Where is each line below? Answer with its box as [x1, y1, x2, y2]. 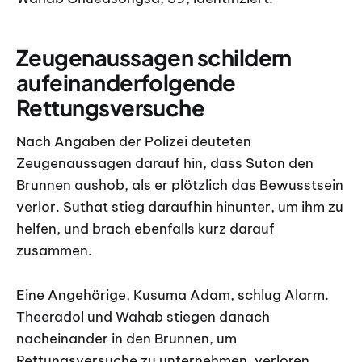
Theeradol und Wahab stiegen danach [16, 307, 270, 326]
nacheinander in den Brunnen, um [16, 329, 237, 347]
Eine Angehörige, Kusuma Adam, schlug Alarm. [16, 285, 329, 304]
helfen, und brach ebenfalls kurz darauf [16, 220, 275, 238]
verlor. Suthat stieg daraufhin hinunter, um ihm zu [16, 198, 343, 217]
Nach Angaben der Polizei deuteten [16, 133, 251, 151]
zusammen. [16, 242, 92, 260]
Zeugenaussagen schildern [16, 43, 292, 71]
